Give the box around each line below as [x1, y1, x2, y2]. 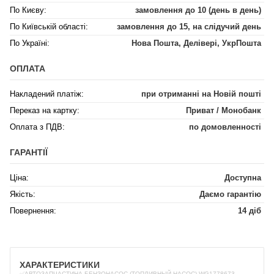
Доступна [224, 173, 261, 182]
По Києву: [10, 6, 46, 15]
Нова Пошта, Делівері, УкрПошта [131, 39, 261, 48]
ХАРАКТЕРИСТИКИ [20, 260, 100, 270]
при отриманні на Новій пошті [141, 89, 261, 98]
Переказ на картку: [10, 106, 80, 115]
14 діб [238, 206, 261, 215]
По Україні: [10, 39, 50, 48]
